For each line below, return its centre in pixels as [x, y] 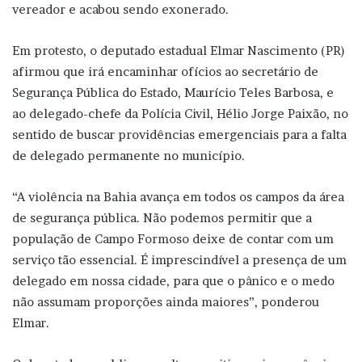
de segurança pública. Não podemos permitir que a [162, 217]
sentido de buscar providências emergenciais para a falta [179, 134]
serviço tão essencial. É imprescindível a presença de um [179, 259]
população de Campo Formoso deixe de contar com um [173, 238]
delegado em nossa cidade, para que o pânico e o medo [173, 280]
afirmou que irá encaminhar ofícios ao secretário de [165, 71]
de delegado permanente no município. [130, 155]
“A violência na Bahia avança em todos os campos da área [178, 196]
